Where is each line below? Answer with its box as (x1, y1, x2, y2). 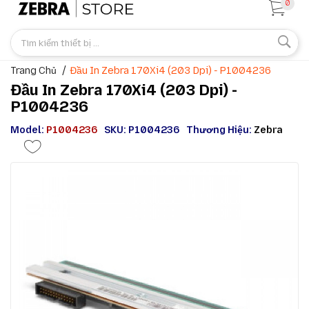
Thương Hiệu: (186, 124, 254, 137)
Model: (10, 124, 46, 137)
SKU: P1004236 (104, 124, 179, 137)
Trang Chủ (10, 65, 57, 77)
